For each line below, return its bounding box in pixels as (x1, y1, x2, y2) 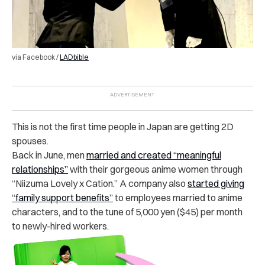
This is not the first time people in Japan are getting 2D (12, 120, 234, 132)
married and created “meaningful (86, 148, 221, 161)
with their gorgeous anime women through (68, 163, 243, 175)
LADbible (60, 52, 89, 62)
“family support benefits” (12, 191, 113, 203)
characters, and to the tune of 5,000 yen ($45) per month (12, 205, 243, 218)
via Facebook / (12, 52, 60, 62)
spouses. (12, 134, 49, 147)
